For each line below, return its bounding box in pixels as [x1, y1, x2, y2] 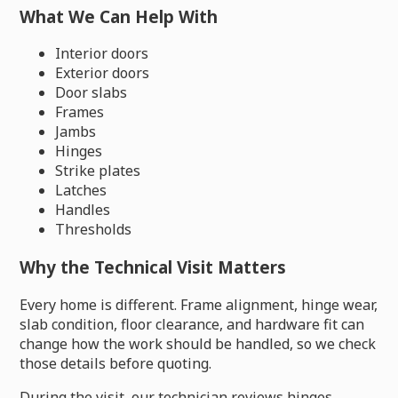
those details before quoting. [20, 353, 212, 373]
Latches [55, 180, 107, 201]
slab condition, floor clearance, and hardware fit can [20, 314, 365, 334]
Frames [55, 102, 105, 123]
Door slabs [55, 83, 128, 103]
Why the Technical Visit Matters [20, 256, 287, 279]
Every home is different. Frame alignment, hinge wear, [20, 294, 378, 314]
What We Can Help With [20, 4, 219, 28]
